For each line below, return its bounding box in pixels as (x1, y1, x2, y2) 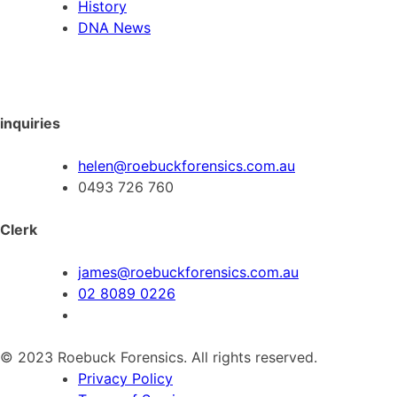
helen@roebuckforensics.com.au (78, 156, 295, 175)
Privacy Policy (78, 369, 173, 387)
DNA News (78, 18, 151, 36)
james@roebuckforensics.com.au (78, 262, 299, 281)
